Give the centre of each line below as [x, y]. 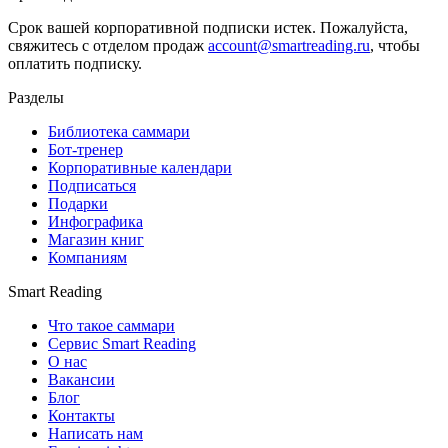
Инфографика [95, 221]
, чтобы [395, 45]
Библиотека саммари [119, 131]
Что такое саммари [111, 325]
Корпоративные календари [140, 167]
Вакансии [81, 379]
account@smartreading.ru [289, 45]
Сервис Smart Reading [122, 343]
